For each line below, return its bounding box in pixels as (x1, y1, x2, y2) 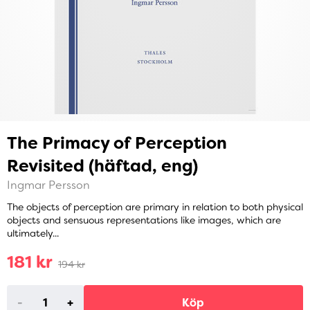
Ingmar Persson (7, 178, 90, 192)
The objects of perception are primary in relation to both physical (7, 201, 303, 214)
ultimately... (7, 227, 59, 240)
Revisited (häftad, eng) (7, 155, 198, 177)
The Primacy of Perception (7, 132, 227, 154)
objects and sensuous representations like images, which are (7, 214, 281, 227)
